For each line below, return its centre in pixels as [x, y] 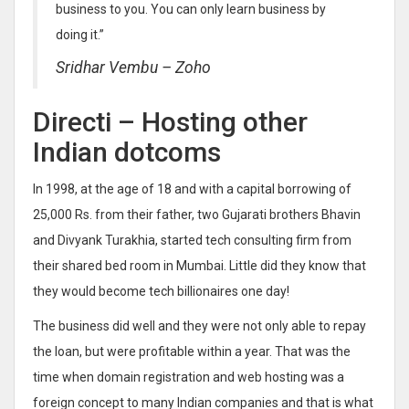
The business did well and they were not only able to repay [199, 325]
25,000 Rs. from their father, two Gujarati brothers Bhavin [197, 214]
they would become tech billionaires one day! [161, 291]
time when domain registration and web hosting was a [189, 377]
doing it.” [80, 34]
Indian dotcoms [127, 152]
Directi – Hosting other [170, 121]
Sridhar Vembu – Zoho [133, 67]
